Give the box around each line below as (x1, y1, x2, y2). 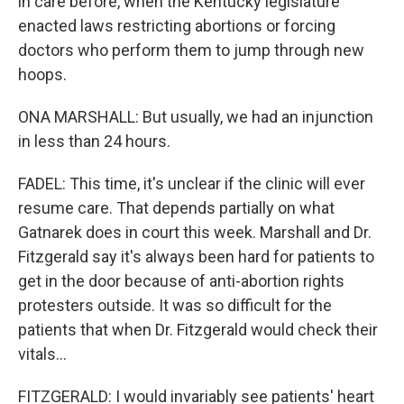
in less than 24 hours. (18, 132, 170, 151)
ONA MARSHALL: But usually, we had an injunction (18, 107, 373, 126)
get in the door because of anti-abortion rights (18, 271, 344, 290)
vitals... (18, 344, 67, 363)
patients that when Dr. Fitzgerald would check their (18, 320, 378, 339)
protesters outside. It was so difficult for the (18, 296, 332, 315)
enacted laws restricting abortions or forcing (18, 16, 335, 35)
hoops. (18, 65, 67, 84)
